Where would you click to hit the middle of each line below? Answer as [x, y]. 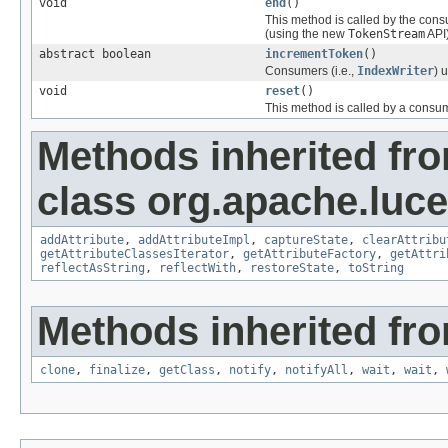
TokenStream [386, 33]
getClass [187, 369]
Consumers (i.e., [311, 70]
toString [376, 267]
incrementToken [314, 53]
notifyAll [316, 369]
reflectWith [197, 267]
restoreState [292, 267]
